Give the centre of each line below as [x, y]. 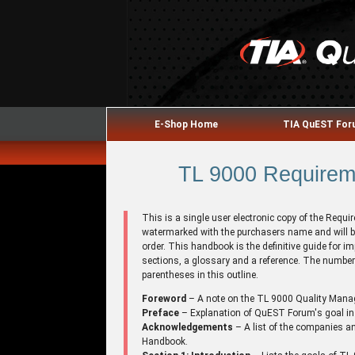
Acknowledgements [188, 327]
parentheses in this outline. [200, 275]
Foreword [164, 298]
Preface [161, 313]
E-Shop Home [186, 124]
